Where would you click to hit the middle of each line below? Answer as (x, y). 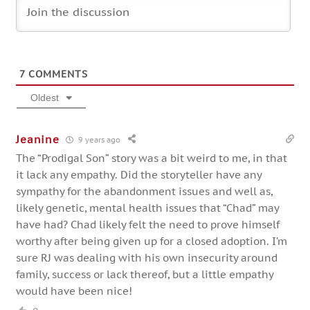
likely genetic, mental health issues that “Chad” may (148, 208)
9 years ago (99, 139)
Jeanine (38, 139)
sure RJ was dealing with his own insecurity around (147, 258)
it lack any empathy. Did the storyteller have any (139, 175)
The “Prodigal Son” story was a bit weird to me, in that (152, 158)
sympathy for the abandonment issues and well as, (145, 192)
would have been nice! (74, 291)
